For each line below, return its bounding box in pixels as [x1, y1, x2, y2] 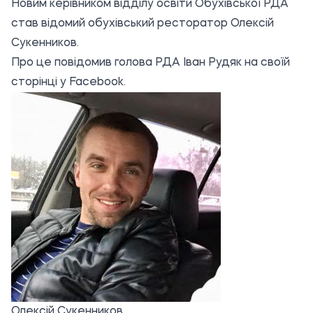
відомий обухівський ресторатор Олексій [41, 18, 274, 30]
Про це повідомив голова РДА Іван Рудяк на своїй [11, 57, 290, 69]
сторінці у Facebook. [11, 77, 126, 89]
